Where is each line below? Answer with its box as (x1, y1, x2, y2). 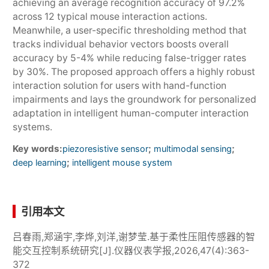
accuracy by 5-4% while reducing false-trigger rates (12, 52, 246, 64)
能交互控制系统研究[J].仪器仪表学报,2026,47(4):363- (12, 245, 249, 257)
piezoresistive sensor (62, 143, 148, 154)
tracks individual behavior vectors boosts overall (12, 38, 229, 50)
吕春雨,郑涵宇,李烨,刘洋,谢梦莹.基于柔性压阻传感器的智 (12, 231, 255, 243)
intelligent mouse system (69, 157, 172, 168)
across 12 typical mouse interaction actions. (12, 10, 207, 22)
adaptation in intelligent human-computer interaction (12, 107, 249, 119)
